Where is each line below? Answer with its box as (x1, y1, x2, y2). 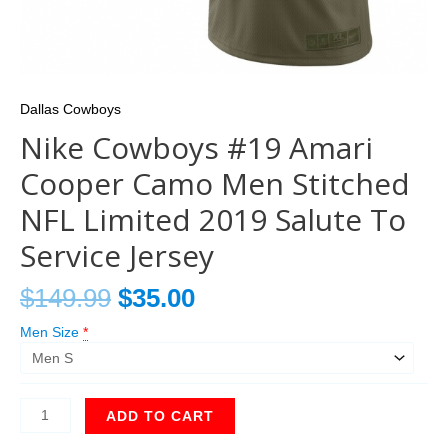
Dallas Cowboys (20, 101, 121, 118)
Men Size (20, 323, 79, 340)
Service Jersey (20, 235, 214, 277)
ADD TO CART (105, 407, 214, 424)
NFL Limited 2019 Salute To (20, 199, 406, 241)
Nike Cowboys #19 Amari (20, 127, 373, 169)
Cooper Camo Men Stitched (20, 163, 410, 205)
